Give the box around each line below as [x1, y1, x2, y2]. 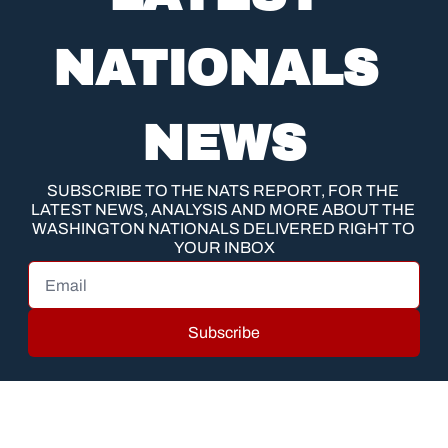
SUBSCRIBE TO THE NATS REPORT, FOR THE [46, 182, 399, 200]
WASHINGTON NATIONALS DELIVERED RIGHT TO [31, 220, 415, 238]
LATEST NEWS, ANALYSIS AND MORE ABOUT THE [30, 201, 415, 219]
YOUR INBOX [173, 239, 275, 257]
